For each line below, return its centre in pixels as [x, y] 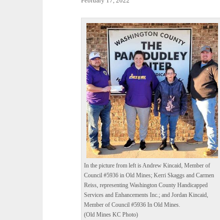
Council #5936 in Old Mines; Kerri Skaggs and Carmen [149, 176]
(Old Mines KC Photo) [111, 215]
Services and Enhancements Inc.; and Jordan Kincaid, [146, 195]
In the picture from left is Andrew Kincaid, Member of [147, 166]
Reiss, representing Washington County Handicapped [146, 186]
